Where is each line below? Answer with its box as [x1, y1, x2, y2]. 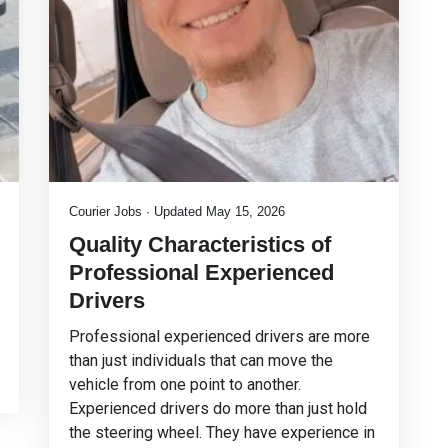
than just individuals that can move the [69, 351, 333, 370]
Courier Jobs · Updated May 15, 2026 [69, 204, 285, 219]
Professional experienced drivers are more [69, 327, 370, 346]
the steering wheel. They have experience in [69, 423, 375, 442]
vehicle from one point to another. [69, 375, 301, 394]
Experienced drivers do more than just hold [69, 399, 367, 418]
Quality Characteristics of [69, 232, 331, 257]
